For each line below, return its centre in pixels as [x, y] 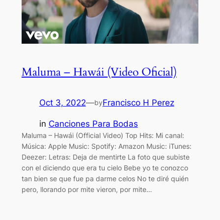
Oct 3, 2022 [62, 103]
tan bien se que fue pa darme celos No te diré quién [105, 178]
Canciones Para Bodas [93, 124]
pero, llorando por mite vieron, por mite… [87, 189]
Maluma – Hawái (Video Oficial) [99, 72]
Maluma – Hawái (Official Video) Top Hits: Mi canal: [103, 135]
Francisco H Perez [138, 103]
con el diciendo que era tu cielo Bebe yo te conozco [105, 167]
